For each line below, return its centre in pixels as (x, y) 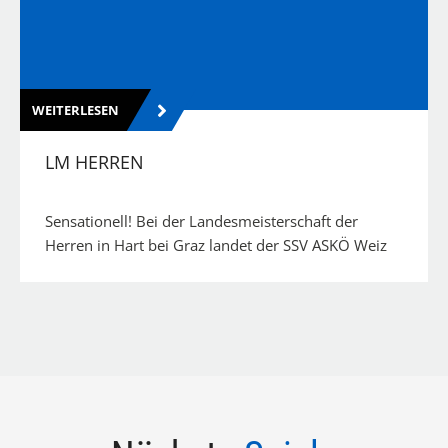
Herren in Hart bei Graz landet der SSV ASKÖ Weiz (216, 245)
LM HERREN (94, 162)
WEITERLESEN (77, 110)
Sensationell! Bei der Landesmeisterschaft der (201, 221)
